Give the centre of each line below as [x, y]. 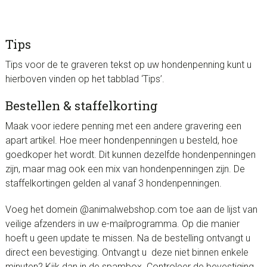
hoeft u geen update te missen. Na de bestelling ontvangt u [128, 238]
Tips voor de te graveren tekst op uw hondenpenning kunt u [128, 64]
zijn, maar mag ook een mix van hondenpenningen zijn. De [125, 169]
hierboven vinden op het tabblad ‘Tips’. [85, 79]
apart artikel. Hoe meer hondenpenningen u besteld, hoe [121, 140]
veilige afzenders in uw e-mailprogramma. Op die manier [122, 223]
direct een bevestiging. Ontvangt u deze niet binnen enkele [127, 252]
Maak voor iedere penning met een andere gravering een [123, 126]
